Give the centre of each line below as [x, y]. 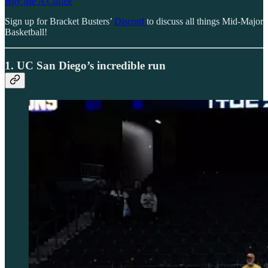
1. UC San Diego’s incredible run [85, 66]
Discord [130, 21]
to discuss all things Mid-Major [205, 21]
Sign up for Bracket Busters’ [60, 21]
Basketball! [26, 32]
